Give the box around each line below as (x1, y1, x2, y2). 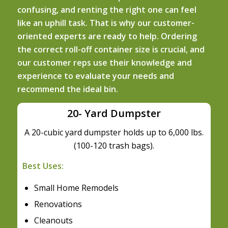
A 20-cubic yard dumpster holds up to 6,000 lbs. (24, 127, 204, 138)
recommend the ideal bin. (17, 83, 118, 95)
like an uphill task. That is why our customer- (17, 17, 194, 29)
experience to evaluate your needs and (17, 70, 174, 82)
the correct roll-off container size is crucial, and (17, 44, 205, 55)
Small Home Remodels (34, 182, 119, 193)
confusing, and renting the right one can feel (17, 4, 196, 16)
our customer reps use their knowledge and (17, 57, 192, 69)
